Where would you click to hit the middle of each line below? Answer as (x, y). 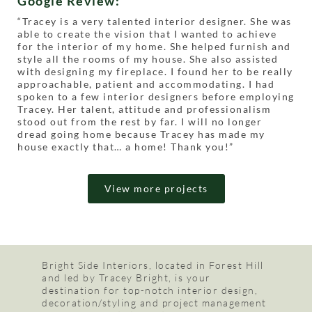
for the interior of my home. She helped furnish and (154, 46)
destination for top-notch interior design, (150, 290)
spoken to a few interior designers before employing (156, 96)
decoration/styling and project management (154, 302)
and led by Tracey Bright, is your (126, 277)
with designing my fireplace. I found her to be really (155, 71)
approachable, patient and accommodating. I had (146, 84)
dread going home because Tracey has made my (141, 134)
